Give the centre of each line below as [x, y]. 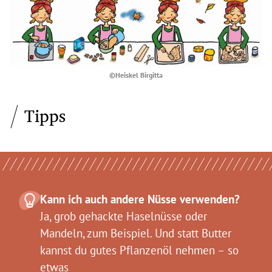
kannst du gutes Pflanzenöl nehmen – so [139, 250]
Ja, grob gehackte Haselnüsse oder [124, 216]
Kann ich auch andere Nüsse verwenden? [140, 199]
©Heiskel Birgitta [136, 75]
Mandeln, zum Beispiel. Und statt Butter [136, 233]
